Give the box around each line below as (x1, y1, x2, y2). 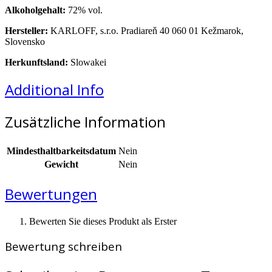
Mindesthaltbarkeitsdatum (7, 146, 116, 157)
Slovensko (5, 36, 45, 47)
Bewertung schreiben (5, 238, 122, 254)
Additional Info (5, 80, 104, 100)
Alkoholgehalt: (5, 4, 66, 15)
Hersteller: (5, 25, 48, 36)
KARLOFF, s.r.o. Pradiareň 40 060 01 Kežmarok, (48, 25, 243, 36)
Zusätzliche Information (5, 112, 166, 132)
